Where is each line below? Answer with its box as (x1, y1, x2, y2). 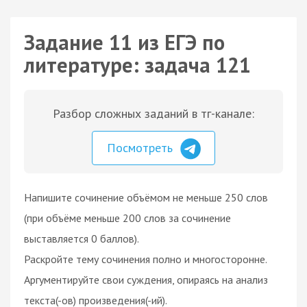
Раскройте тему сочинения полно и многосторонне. (24, 251, 267, 266)
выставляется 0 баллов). (24, 231, 139, 245)
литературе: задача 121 (24, 51, 251, 78)
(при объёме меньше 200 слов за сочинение (24, 210, 231, 225)
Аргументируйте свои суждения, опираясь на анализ (24, 272, 268, 286)
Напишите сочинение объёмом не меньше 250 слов (24, 190, 268, 204)
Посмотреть (107, 140, 176, 156)
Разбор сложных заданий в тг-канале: (53, 106, 254, 121)
